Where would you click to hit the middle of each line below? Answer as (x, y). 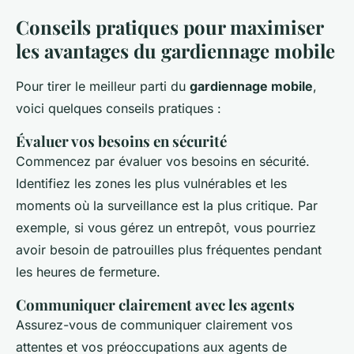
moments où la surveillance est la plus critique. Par (167, 206)
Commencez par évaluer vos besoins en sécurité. (163, 162)
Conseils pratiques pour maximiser (169, 27)
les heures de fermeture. (88, 272)
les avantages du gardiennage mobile (175, 51)
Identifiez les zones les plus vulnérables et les (151, 184)
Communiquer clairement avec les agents (155, 305)
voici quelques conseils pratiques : (119, 109)
